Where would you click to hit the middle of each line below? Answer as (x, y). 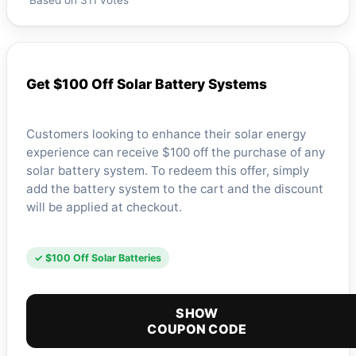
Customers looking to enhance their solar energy (166, 133)
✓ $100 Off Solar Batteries (98, 258)
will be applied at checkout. (104, 207)
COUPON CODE (197, 329)
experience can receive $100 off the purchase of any (176, 152)
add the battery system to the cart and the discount (175, 188)
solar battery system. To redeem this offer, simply (168, 170)
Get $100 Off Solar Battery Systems (147, 84)
